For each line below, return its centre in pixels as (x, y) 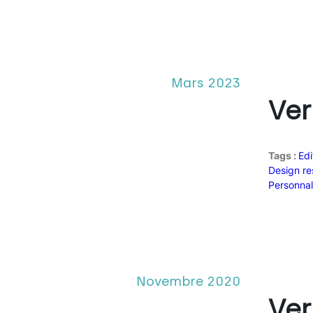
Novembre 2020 (188, 281)
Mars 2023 (205, 82)
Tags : (283, 155)
